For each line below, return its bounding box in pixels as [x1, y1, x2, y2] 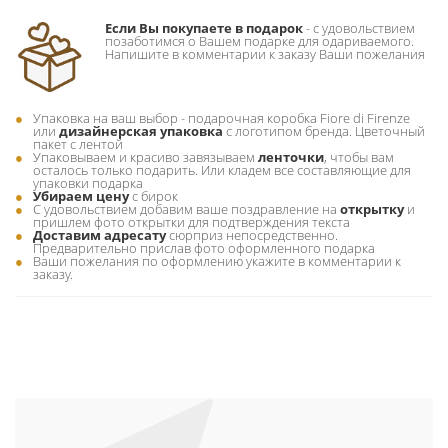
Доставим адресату [33, 226, 166, 244]
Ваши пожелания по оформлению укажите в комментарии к [33, 252, 401, 270]
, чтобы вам [324, 148, 394, 166]
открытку [340, 200, 404, 218]
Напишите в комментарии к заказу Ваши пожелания [105, 45, 425, 63]
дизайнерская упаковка [59, 122, 223, 140]
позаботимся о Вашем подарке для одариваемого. [105, 32, 414, 50]
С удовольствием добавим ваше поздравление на [33, 200, 340, 218]
